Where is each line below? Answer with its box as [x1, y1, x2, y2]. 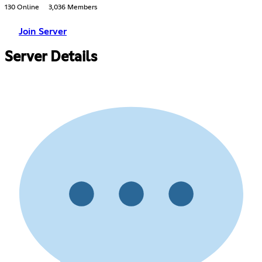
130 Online [5, 4, 39, 11]
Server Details [5, 50, 97, 64]
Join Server [19, 26, 67, 36]
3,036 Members [49, 4, 97, 11]
